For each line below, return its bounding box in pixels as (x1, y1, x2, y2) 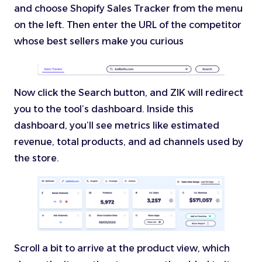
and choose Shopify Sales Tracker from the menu (14, 3, 243, 15)
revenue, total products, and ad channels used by (14, 136, 243, 148)
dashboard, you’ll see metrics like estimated (14, 120, 219, 132)
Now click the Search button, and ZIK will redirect (14, 87, 243, 99)
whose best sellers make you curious (14, 36, 191, 47)
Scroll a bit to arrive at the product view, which (14, 243, 230, 254)
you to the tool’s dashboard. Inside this (14, 104, 194, 115)
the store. (14, 153, 59, 164)
